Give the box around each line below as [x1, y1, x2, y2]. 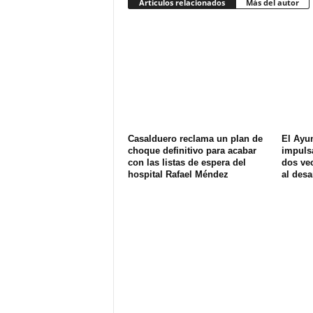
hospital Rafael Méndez [127, 169, 228, 180]
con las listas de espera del [127, 157, 246, 168]
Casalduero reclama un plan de [127, 133, 263, 144]
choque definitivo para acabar [127, 145, 256, 156]
